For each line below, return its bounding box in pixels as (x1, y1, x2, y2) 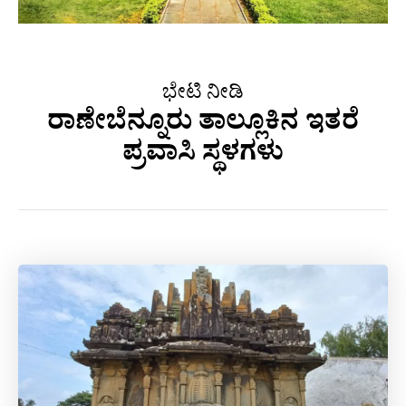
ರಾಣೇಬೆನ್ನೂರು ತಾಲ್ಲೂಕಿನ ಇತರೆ (47, 103, 359, 148)
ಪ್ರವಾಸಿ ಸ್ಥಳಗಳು (122, 134, 284, 179)
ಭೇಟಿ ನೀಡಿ (162, 79, 244, 112)
